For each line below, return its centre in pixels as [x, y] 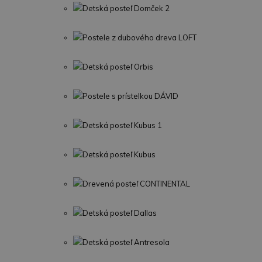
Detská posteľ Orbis [118, 67]
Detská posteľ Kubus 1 [122, 125]
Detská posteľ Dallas [120, 213]
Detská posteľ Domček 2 [126, 8]
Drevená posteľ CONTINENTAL [136, 184]
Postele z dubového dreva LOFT [139, 37]
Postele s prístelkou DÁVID [130, 96]
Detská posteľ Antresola [126, 242]
